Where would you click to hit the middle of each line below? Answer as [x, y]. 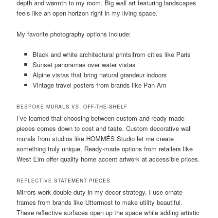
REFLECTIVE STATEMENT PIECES [64, 180]
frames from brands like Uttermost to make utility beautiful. [100, 202]
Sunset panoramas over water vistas [84, 64]
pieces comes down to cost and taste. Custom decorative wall [104, 128]
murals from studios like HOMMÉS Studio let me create [95, 138]
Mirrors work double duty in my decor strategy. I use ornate [100, 192]
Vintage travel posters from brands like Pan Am [99, 85]
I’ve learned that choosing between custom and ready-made [101, 118]
